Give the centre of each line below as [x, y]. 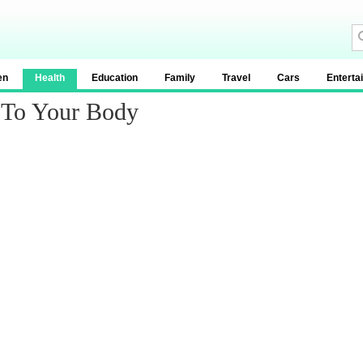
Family [180, 78]
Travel [236, 78]
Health [50, 78]
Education [115, 78]
